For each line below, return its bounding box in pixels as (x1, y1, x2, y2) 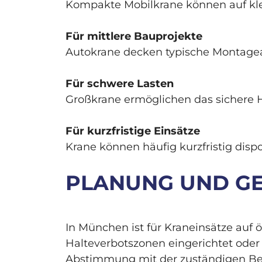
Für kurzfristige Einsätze (65, 125, 200, 138)
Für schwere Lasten (65, 77, 174, 91)
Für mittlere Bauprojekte (65, 30, 202, 43)
